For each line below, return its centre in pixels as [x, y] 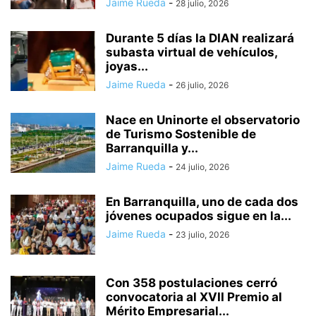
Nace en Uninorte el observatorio [203, 120]
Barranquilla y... [152, 148]
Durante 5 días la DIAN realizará [200, 38]
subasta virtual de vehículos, [192, 52]
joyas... [127, 66]
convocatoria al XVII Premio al [194, 297]
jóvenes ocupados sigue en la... [199, 215]
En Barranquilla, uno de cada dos [202, 201]
